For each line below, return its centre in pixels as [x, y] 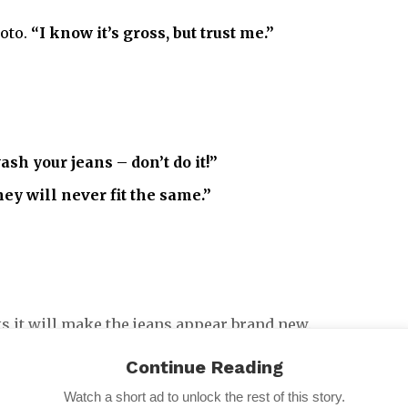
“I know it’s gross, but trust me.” [153, 33]
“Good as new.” [328, 357]
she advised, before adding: [168, 357]
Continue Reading [204, 367]
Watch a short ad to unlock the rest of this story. [204, 397]
